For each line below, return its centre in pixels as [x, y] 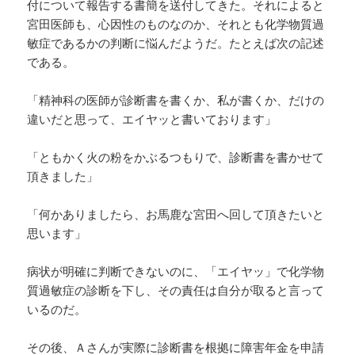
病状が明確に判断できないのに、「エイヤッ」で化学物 [176, 271]
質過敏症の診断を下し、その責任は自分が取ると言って [176, 290]
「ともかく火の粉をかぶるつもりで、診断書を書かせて [176, 157]
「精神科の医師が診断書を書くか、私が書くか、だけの [176, 100]
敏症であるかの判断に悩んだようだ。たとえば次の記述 [176, 43]
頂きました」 [63, 176]
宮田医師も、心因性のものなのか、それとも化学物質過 [176, 24]
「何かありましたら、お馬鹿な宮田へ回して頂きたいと [176, 214]
